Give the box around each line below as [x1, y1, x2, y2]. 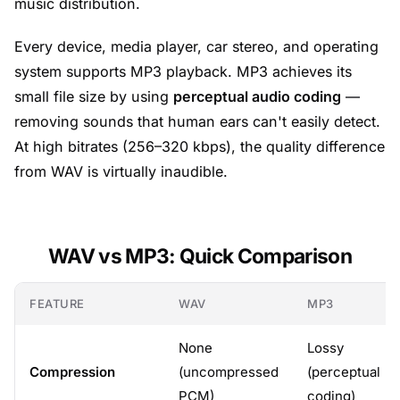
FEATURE [29, 296, 85, 311]
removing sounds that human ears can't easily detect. [14, 112, 380, 130]
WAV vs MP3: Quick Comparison [48, 243, 352, 268]
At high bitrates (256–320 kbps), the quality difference [14, 137, 385, 155]
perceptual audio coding [173, 87, 341, 105]
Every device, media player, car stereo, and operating [14, 37, 379, 55]
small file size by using [14, 87, 173, 105]
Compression [29, 362, 115, 380]
